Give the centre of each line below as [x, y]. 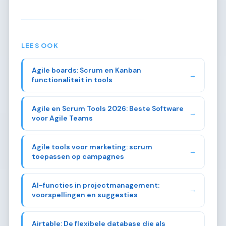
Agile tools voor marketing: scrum [92, 147]
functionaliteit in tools [72, 80]
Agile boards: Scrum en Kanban [86, 70]
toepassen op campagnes [78, 156]
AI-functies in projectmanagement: [95, 185]
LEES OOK [40, 46]
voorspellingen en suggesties [84, 194]
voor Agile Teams [62, 118]
